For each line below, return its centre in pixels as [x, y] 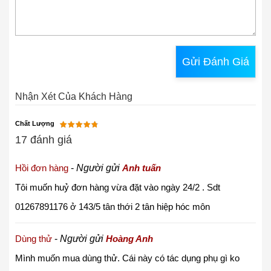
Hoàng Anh [129, 238]
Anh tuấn [142, 168]
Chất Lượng [35, 123]
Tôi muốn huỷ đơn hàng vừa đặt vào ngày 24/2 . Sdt [118, 187]
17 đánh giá [44, 139]
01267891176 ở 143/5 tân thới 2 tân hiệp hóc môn [113, 206]
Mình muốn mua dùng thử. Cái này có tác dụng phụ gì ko [127, 258]
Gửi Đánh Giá [216, 61]
